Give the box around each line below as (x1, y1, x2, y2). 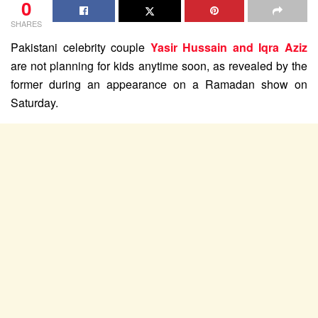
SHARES (11, 17, 42, 29)
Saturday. (11, 94, 58, 111)
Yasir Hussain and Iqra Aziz (150, 38, 308, 55)
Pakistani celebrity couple (11, 38, 150, 55)
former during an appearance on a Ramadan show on (11, 75, 307, 92)
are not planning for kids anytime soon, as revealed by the (11, 57, 307, 74)
